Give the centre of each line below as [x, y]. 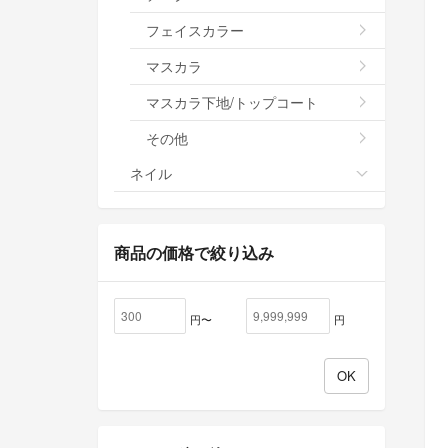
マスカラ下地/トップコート [232, 101]
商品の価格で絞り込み [194, 252]
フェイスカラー [195, 29]
